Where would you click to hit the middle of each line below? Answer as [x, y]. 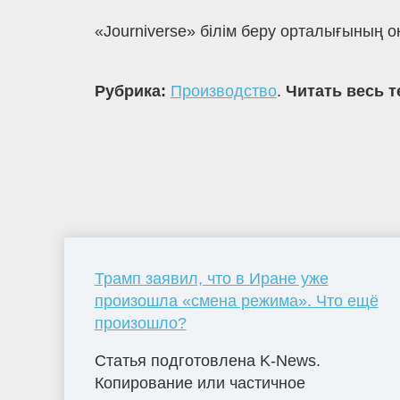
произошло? [140, 323]
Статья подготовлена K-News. [207, 360]
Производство [223, 92]
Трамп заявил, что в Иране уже [211, 278]
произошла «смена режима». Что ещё [236, 300]
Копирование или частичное [200, 383]
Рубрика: [132, 92]
